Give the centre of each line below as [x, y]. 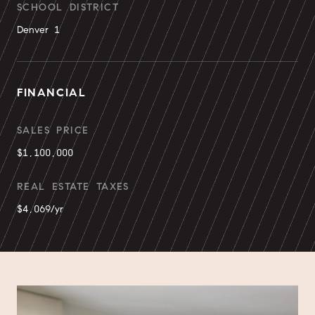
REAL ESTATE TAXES [73, 187]
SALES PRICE [53, 130]
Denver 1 [38, 30]
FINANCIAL [52, 92]
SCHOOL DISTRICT [68, 7]
